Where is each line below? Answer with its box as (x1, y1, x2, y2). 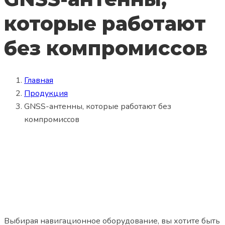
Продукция (24, 88, 68, 99)
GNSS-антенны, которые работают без (24, 101, 171, 113)
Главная (24, 75, 53, 86)
